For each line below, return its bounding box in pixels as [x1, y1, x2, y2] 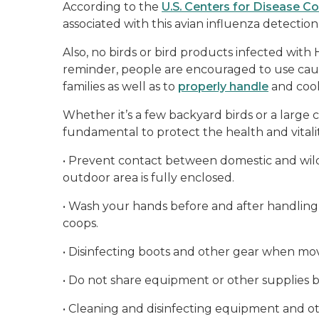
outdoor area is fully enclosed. [63, 171, 240, 184]
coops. [63, 216, 104, 230]
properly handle [178, 80, 268, 93]
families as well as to [63, 80, 178, 93]
